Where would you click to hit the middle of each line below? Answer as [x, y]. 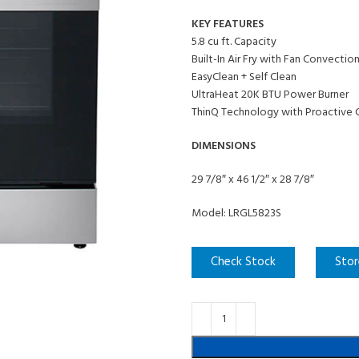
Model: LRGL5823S [236, 214]
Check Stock [243, 262]
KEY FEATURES [228, 25]
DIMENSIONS [224, 147]
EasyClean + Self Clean [244, 78]
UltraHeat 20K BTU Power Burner [270, 95]
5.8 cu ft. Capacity [234, 42]
